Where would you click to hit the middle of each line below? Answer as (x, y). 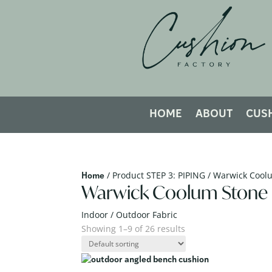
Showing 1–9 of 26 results (134, 228)
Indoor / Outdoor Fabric (130, 214)
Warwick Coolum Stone (175, 192)
